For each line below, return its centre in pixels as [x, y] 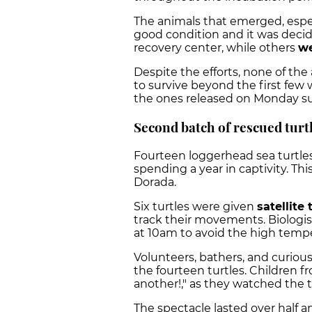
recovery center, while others [216, 48]
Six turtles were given [195, 206]
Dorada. [156, 182]
